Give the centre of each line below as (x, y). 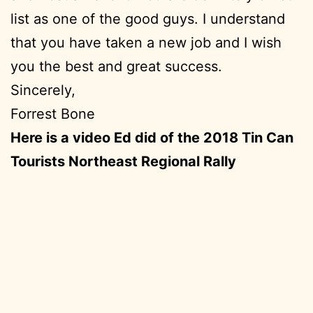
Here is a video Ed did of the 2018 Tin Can (152, 138)
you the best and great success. (116, 67)
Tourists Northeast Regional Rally (123, 162)
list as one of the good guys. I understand (148, 19)
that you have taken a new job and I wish (146, 43)
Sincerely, (43, 90)
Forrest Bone (53, 114)
